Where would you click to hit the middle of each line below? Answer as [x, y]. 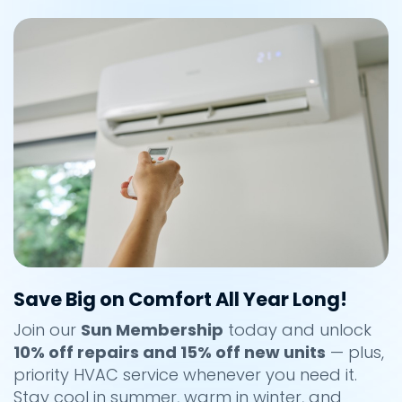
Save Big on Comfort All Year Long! [180, 300]
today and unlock [297, 330]
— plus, [355, 353]
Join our [47, 330]
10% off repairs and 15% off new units [170, 353]
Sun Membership [152, 330]
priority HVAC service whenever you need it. [185, 375]
